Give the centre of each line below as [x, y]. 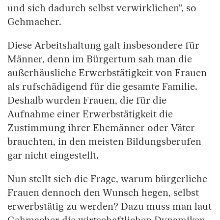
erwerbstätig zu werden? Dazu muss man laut [110, 206]
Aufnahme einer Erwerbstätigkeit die [90, 114]
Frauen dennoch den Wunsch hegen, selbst [103, 193]
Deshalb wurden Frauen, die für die [87, 100]
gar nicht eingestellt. [53, 155]
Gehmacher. [36, 22]
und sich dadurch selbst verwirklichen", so [102, 8]
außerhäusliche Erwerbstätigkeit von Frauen [107, 73]
